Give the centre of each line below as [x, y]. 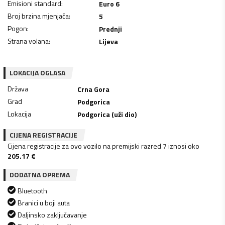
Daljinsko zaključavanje [52, 214]
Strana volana [28, 41]
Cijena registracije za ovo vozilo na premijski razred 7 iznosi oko [103, 146]
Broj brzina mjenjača [38, 16]
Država [18, 88]
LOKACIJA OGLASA [37, 72]
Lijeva [108, 41]
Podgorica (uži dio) [107, 114]
